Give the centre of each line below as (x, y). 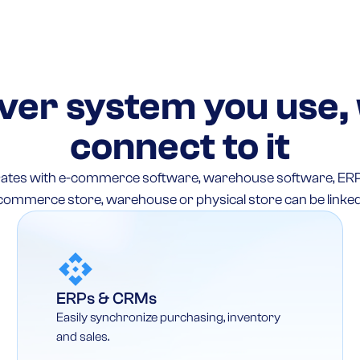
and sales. (83, 336)
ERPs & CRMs (107, 298)
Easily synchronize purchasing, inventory (169, 317)
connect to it (180, 146)
